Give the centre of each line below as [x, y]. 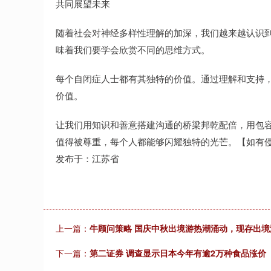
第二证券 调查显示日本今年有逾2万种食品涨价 [178, 253]
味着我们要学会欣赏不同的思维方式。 [133, 49]
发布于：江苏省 [87, 158]
